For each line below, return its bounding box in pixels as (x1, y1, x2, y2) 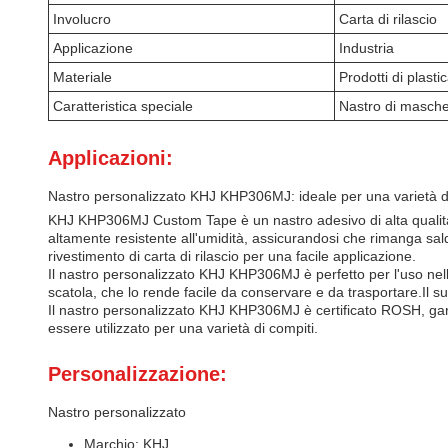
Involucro (53, 11, 111, 27)
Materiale (53, 69, 112, 85)
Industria (339, 40, 394, 56)
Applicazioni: (48, 147, 173, 169)
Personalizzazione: (48, 363, 227, 385)
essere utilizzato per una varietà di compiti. (48, 320, 318, 336)
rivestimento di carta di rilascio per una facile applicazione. (48, 248, 416, 264)
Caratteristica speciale (53, 98, 193, 114)
